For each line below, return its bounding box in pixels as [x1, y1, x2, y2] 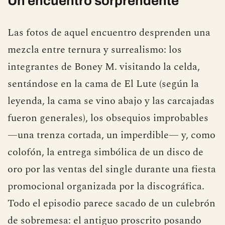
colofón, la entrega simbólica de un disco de [8, 144, 203, 160]
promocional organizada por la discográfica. [8, 178, 204, 194]
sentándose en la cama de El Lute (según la [8, 76, 199, 91]
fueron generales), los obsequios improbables [8, 110, 208, 126]
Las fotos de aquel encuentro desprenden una [8, 25, 210, 40]
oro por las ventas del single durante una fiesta [8, 161, 216, 177]
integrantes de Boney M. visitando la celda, [8, 59, 200, 74]
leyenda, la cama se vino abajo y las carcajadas [8, 93, 214, 108]
